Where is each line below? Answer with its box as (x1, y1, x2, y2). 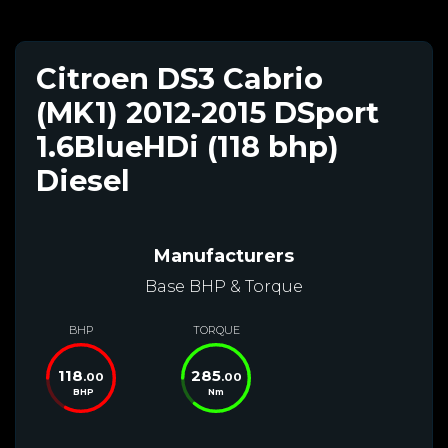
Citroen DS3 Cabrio (36, 60, 323, 96)
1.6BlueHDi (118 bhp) (36, 128, 339, 164)
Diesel (36, 162, 130, 198)
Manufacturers (154, 244, 294, 267)
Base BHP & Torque (145, 276, 303, 296)
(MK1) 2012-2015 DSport (36, 94, 379, 130)
